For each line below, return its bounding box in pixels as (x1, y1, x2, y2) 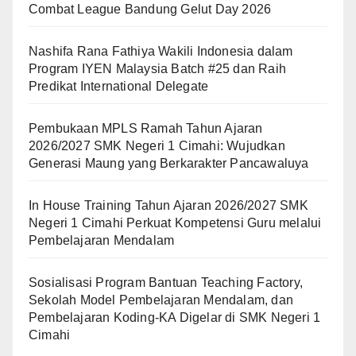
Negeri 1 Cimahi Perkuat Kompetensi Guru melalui (29, 215, 322, 230)
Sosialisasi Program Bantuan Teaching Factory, (29, 275, 304, 289)
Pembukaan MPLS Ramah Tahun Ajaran (29, 121, 263, 135)
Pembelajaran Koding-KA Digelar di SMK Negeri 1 (29, 310, 321, 324)
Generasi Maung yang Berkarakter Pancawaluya (29, 156, 309, 170)
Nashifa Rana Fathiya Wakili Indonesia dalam (29, 44, 293, 58)
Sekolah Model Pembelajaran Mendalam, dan (29, 292, 294, 307)
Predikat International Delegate (29, 79, 209, 93)
